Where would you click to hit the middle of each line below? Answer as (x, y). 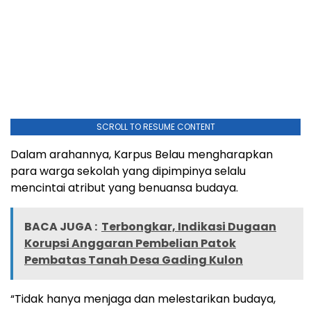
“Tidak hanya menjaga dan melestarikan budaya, (143, 299)
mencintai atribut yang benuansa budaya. (124, 188)
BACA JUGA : (61, 227)
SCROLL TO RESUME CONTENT (155, 127)
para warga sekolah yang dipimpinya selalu (128, 171)
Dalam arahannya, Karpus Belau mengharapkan (142, 155)
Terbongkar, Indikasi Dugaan (189, 227)
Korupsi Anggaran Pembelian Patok (130, 244)
